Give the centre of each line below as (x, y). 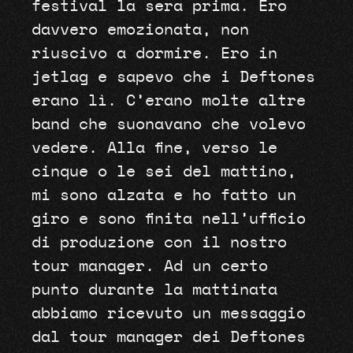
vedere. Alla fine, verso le (154, 149)
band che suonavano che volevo (168, 125)
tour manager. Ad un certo (149, 267)
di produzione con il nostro (159, 243)
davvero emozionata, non (140, 30)
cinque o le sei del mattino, (163, 172)
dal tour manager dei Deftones (168, 338)
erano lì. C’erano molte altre (168, 101)
